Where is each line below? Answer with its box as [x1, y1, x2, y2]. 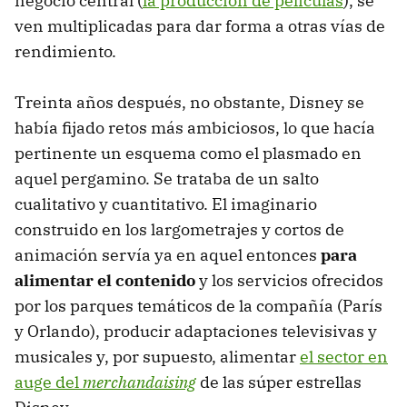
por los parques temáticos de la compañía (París [15, 295, 382, 317]
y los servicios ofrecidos [195, 270, 383, 292]
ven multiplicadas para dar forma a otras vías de [15, 15, 385, 37]
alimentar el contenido [15, 270, 195, 292]
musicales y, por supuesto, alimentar [15, 346, 300, 368]
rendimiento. [15, 41, 116, 63]
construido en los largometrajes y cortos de [15, 219, 344, 241]
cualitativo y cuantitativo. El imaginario [15, 194, 317, 215]
